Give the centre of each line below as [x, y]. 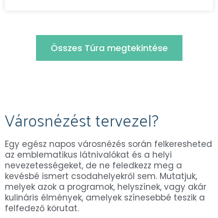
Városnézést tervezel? [82, 119]
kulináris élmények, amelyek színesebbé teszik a [105, 197]
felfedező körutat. [42, 208]
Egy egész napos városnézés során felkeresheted [109, 144]
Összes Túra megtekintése [109, 48]
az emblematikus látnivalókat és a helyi [88, 154]
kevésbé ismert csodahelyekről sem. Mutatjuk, [101, 176]
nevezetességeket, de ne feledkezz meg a [93, 165]
